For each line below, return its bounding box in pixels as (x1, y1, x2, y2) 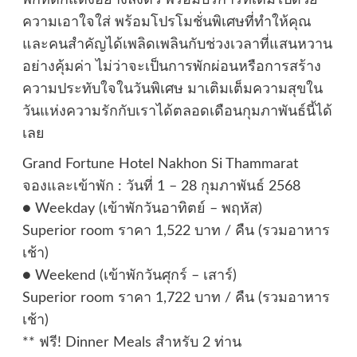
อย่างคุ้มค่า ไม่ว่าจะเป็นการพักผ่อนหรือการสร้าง (22, 59, 321, 74)
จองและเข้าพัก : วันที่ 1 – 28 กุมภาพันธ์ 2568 (22, 178, 300, 194)
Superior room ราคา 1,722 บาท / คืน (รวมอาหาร (22, 290, 330, 305)
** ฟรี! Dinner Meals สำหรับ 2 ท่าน (22, 335, 241, 350)
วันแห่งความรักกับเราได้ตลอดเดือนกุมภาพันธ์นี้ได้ (22, 104, 332, 119)
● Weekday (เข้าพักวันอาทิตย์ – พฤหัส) (22, 201, 262, 216)
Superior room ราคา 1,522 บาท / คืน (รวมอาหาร (22, 223, 330, 238)
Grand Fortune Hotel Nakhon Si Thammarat (22, 156, 298, 171)
